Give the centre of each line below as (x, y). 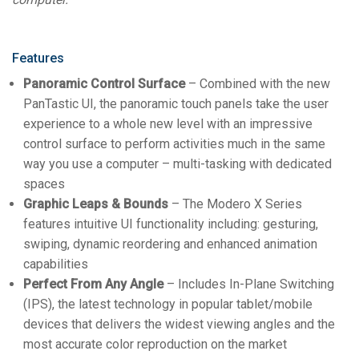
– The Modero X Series (235, 204)
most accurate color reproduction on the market (155, 345)
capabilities (56, 264)
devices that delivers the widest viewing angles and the (179, 325)
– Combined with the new (258, 84)
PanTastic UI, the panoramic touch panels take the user (176, 104)
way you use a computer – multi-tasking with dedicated (177, 164)
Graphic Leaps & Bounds (96, 204)
